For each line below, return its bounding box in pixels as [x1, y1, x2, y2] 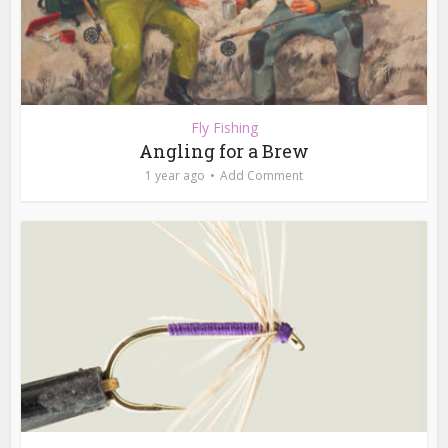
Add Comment [220, 166, 303, 184]
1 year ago [145, 166, 205, 184]
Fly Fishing [190, 117, 258, 137]
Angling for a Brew [139, 138, 309, 163]
